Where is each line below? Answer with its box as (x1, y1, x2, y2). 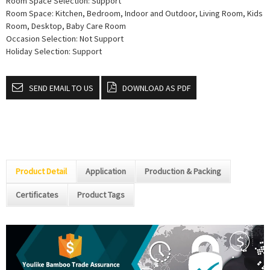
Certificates (16, 189, 58, 200)
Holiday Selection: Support (6, 46, 102, 57)
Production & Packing (145, 166, 221, 177)
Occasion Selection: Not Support (6, 33, 124, 44)
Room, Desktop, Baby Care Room (6, 20, 126, 31)
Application (86, 166, 126, 177)
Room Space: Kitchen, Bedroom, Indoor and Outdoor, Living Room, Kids (6, 8, 263, 19)
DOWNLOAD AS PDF (122, 83, 190, 93)
